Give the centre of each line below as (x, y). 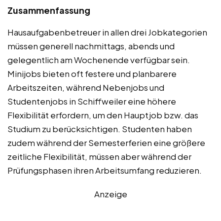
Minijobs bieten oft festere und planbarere (92, 73)
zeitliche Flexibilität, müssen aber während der (99, 156)
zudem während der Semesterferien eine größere (106, 142)
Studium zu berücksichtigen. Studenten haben (100, 129)
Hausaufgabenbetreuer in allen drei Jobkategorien (107, 32)
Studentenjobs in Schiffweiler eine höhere (92, 101)
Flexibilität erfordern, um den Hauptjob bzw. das (103, 115)
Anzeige (110, 194)
